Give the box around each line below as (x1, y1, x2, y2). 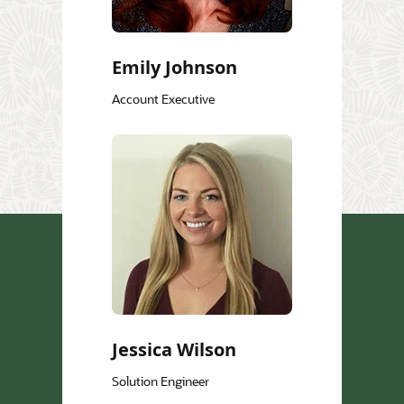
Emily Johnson (112, 55, 237, 80)
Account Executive (112, 90, 215, 108)
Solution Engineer (112, 372, 209, 390)
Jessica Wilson (112, 337, 236, 363)
